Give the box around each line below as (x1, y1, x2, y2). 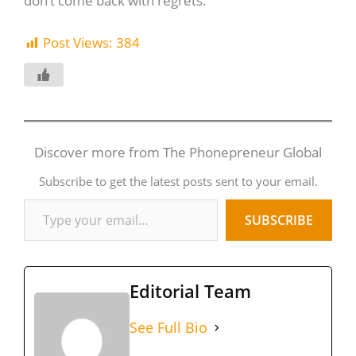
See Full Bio (129, 318, 207, 338)
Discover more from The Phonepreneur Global (34, 143, 322, 162)
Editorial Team (129, 279, 251, 304)
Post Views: (42, 33, 113, 52)
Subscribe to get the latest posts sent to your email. (38, 173, 318, 190)
